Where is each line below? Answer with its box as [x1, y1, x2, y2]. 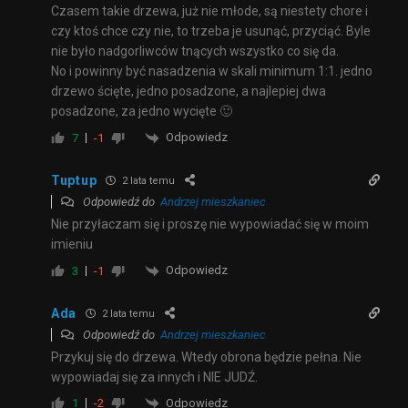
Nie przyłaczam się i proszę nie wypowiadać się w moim [51, 216, 369, 231]
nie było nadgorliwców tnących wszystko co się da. [51, 44, 339, 59]
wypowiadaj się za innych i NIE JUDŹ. [51, 369, 258, 384]
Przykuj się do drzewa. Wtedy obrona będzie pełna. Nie [51, 349, 362, 364]
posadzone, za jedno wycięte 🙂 [51, 104, 232, 119]
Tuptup [51, 172, 97, 188]
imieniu [51, 236, 93, 251]
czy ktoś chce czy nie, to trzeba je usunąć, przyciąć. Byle [51, 24, 371, 39]
